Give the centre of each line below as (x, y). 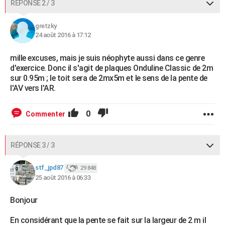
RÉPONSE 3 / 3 (33, 145)
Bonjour (24, 200)
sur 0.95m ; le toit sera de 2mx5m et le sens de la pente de (109, 78)
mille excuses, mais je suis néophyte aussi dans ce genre (107, 58)
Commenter (45, 114)
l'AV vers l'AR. (33, 88)
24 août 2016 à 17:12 (63, 35)
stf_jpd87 (49, 168)
